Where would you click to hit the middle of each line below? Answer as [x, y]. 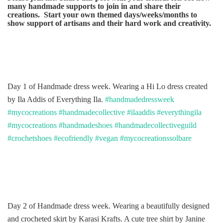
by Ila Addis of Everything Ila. [56, 100]
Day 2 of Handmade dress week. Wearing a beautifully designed [109, 206]
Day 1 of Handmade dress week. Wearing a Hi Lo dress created [108, 87]
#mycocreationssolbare [156, 138]
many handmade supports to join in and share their [94, 6]
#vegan [107, 138]
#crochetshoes [30, 138]
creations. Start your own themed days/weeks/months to [102, 15]
